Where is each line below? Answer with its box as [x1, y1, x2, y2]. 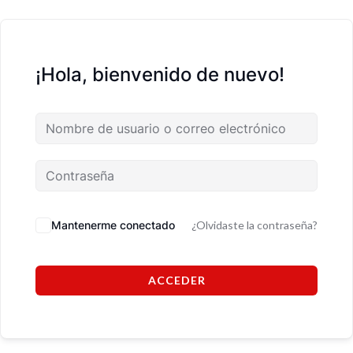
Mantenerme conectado [51, 217, 175, 232]
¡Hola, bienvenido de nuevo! [35, 62, 284, 86]
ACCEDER [147, 273, 206, 287]
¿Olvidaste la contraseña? [191, 217, 318, 232]
